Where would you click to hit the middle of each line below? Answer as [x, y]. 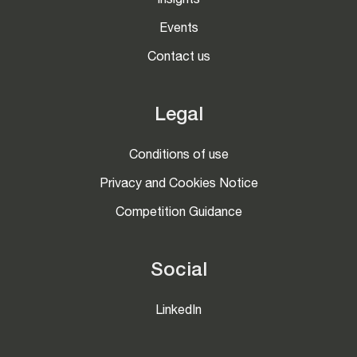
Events [178, 29]
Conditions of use [178, 156]
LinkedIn [178, 312]
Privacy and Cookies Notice [178, 185]
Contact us [178, 58]
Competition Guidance [178, 214]
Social [178, 272]
